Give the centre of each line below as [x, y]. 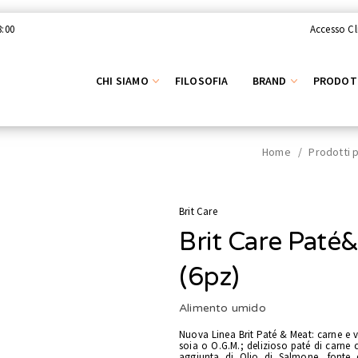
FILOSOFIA [201, 80]
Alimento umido [223, 308]
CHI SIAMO [122, 80]
